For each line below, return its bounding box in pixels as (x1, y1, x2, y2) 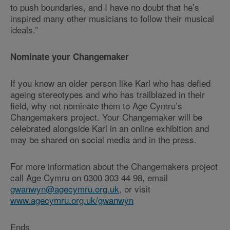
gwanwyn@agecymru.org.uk (10, 182, 119, 195)
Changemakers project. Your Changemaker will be (10, 110, 202, 123)
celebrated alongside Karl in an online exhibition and (10, 122, 209, 135)
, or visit (119, 182, 150, 195)
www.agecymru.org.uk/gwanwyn (10, 194, 133, 206)
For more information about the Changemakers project (10, 160, 218, 172)
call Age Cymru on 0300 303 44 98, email (10, 171, 168, 184)
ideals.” (10, 23, 41, 36)
